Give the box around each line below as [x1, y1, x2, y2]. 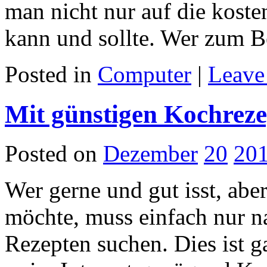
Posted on [5, 141, 97, 167]
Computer [98, 61, 191, 87]
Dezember [103, 141, 198, 167]
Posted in [5, 61, 98, 87]
